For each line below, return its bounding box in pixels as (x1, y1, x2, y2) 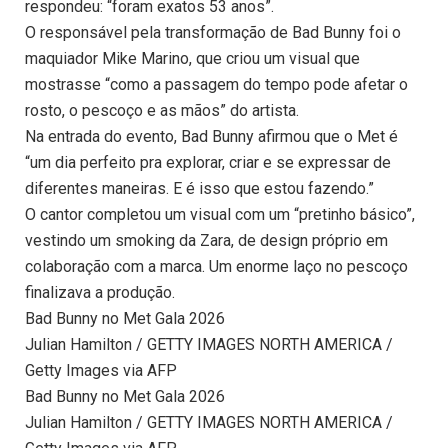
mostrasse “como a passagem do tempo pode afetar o (25, 75, 408, 95)
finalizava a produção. (25, 283, 175, 303)
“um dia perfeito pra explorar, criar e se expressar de (25, 153, 391, 173)
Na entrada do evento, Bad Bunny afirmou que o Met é (25, 127, 398, 147)
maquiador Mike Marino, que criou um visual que (25, 49, 360, 69)
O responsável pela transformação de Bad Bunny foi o (25, 23, 401, 43)
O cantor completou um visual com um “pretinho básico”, (25, 205, 415, 225)
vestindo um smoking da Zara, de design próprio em (25, 231, 388, 251)
